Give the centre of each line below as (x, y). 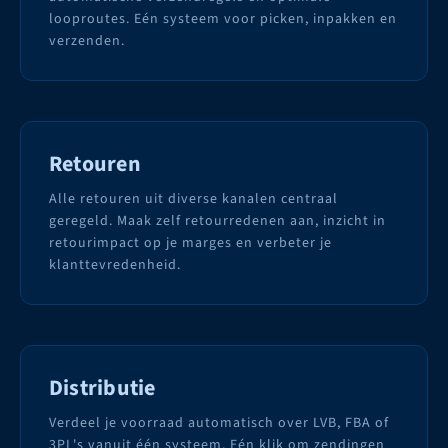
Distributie (102, 388)
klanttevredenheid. (115, 265)
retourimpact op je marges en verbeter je (190, 243)
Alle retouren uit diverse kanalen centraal (193, 199)
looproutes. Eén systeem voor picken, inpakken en (223, 19)
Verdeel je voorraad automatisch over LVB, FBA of (219, 423)
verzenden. (87, 41)
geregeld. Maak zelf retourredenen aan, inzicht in (217, 221)
